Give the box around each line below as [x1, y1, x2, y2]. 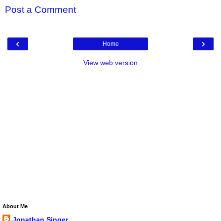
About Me [2, 203, 28, 209]
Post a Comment [5, 4, 76, 15]
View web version [83, 58, 138, 67]
